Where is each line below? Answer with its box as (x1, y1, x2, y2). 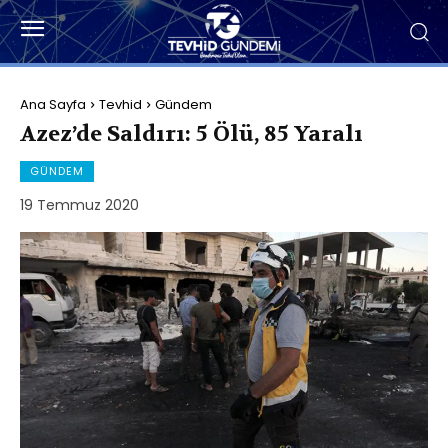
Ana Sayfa (20, 94, 86, 114)
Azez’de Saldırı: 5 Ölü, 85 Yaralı (20, 119, 363, 148)
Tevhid (99, 94, 142, 114)
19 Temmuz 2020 (20, 194, 139, 215)
